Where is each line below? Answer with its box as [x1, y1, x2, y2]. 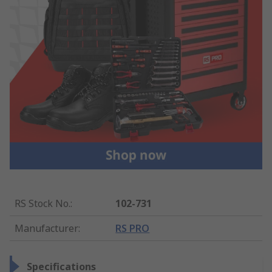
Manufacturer [15, 221, 78, 235]
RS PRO [115, 221, 150, 235]
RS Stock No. [15, 196, 70, 210]
